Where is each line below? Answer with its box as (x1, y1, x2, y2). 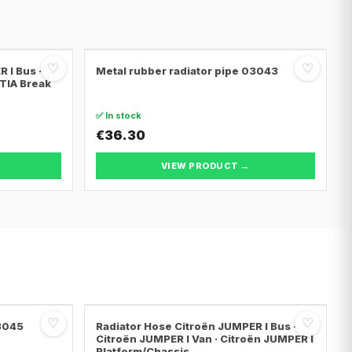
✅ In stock (95, 110, 141, 122)
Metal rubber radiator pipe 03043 (95, 64, 278, 78)
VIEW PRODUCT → (160, 160, 250, 172)
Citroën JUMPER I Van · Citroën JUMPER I (95, 332, 313, 345)
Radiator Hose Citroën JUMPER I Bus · (95, 319, 296, 332)
